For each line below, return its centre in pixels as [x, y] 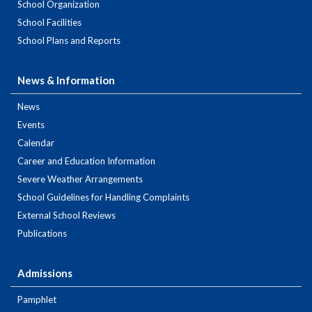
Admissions [45, 273]
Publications [42, 234]
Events [31, 125]
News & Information [66, 80]
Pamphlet [37, 300]
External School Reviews [67, 216]
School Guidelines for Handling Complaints [103, 197]
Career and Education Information [86, 161]
